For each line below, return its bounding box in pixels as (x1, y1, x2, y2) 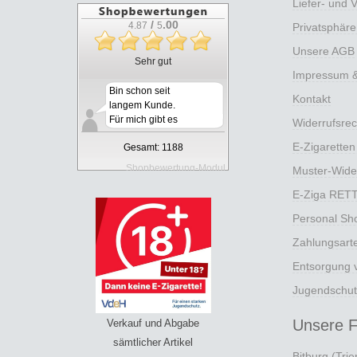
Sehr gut (135, 55, 171, 67)
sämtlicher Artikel (113, 335, 193, 348)
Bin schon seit (109, 84, 170, 96)
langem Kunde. (109, 99, 175, 111)
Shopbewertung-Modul (126, 162, 226, 174)
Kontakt (292, 92, 331, 105)
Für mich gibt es (109, 113, 178, 125)
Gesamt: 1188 (123, 141, 183, 153)
